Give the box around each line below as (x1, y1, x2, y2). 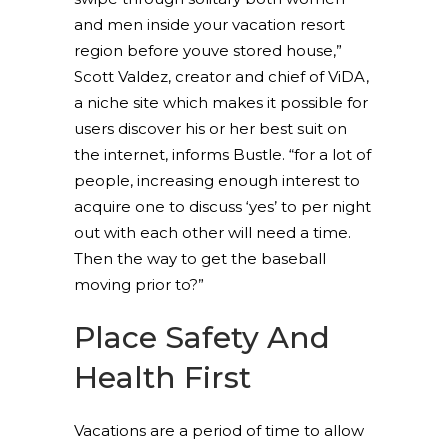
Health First (74, 359, 251, 396)
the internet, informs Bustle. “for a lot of (74, 145, 371, 164)
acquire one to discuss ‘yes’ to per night (74, 197, 371, 216)
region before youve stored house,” (74, 41, 342, 60)
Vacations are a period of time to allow (74, 421, 364, 440)
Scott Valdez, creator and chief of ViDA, (74, 67, 369, 86)
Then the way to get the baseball (74, 249, 326, 268)
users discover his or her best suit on (74, 119, 347, 138)
